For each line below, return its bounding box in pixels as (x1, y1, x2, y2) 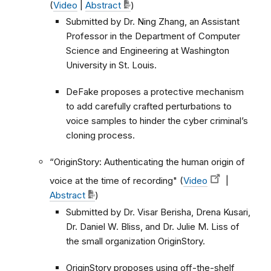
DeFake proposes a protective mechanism (66, 86, 244, 98)
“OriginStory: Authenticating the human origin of (50, 156, 245, 168)
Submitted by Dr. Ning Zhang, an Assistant (66, 16, 240, 28)
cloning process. (66, 129, 135, 142)
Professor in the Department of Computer (66, 30, 240, 42)
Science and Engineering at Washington (66, 45, 229, 57)
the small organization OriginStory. (66, 235, 205, 247)
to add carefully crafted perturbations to (66, 100, 232, 113)
